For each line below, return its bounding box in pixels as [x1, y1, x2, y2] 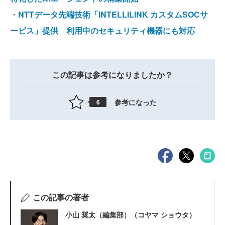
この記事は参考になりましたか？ [52, 69, 173, 81]
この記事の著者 [32, 191, 89, 203]
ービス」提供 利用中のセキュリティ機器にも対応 [10, 25, 195, 37]
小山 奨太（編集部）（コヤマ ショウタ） [65, 209, 196, 220]
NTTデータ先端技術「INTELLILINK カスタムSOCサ [18, 9, 208, 21]
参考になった [115, 96, 157, 107]
